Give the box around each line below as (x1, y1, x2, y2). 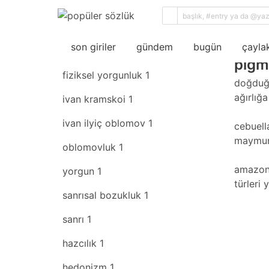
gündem (130, 41, 173, 53)
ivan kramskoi (62, 93, 128, 105)
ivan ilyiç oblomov (62, 117, 148, 129)
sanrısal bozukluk (62, 189, 144, 201)
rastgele (154, 38, 190, 50)
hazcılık (62, 237, 100, 249)
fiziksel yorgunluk (62, 69, 145, 81)
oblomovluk (62, 141, 119, 153)
